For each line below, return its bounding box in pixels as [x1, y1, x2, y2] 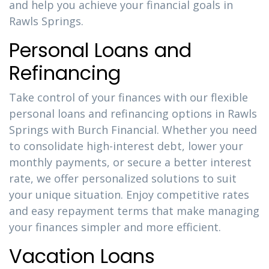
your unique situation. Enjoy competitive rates [9, 187, 249, 202]
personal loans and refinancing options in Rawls [9, 106, 257, 121]
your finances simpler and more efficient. [9, 220, 221, 234]
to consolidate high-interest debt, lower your [9, 139, 243, 153]
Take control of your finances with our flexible [9, 90, 248, 104]
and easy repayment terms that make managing [9, 204, 259, 218]
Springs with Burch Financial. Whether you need [9, 122, 257, 137]
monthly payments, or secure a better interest [9, 155, 252, 169]
